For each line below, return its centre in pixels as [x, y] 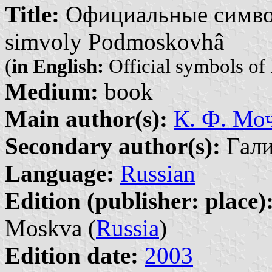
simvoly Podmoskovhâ [114, 41]
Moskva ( [50, 228]
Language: [59, 173]
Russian [158, 173]
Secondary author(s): [113, 146]
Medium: [52, 91]
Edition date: [72, 255]
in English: [58, 66]
